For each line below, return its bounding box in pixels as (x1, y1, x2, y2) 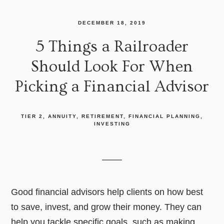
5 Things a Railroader (35, 37, 188, 56)
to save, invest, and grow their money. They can (11, 202, 202, 212)
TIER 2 (21, 113, 43, 119)
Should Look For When (31, 57, 193, 76)
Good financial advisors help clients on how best (11, 187, 203, 197)
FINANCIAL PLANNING (128, 113, 200, 119)
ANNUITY (48, 113, 76, 119)
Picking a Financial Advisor (15, 77, 209, 96)
